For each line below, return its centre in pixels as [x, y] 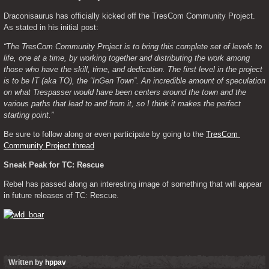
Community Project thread [49, 146]
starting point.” [29, 115]
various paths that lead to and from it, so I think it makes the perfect [122, 104]
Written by [27, 262]
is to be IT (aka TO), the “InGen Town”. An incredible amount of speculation [134, 81]
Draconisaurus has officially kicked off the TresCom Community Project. [129, 16]
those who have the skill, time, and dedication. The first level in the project [133, 69]
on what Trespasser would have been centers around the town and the [125, 92]
